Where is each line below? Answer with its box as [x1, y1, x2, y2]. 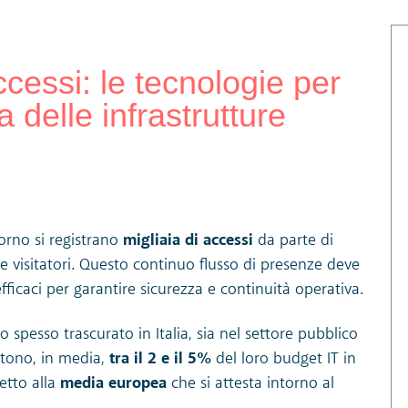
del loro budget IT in [210, 347, 356, 372]
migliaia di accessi [122, 228, 258, 252]
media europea [55, 372, 171, 396]
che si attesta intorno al [170, 372, 334, 396]
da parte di [257, 228, 333, 252]
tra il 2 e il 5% [108, 347, 211, 372]
